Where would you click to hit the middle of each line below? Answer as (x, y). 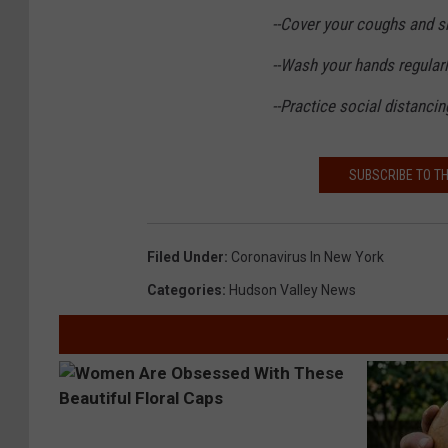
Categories (184, 290)
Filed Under (185, 257)
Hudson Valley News (292, 290)
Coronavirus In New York (307, 257)
